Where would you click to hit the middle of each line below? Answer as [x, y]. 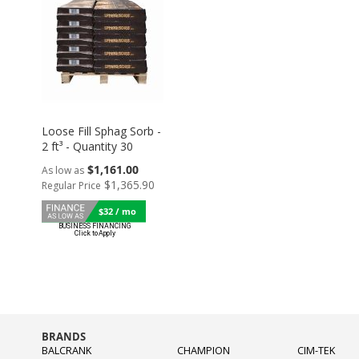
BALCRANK [67, 351]
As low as [63, 170]
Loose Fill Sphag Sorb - [101, 131]
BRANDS [64, 337]
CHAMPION [204, 351]
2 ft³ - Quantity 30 [87, 146]
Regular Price [71, 185]
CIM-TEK [317, 351]
